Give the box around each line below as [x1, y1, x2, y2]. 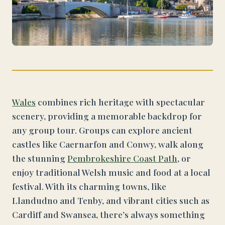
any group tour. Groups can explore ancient [12, 124, 192, 136]
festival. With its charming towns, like [12, 180, 166, 192]
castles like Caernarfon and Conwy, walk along [12, 138, 203, 150]
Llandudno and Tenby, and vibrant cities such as [12, 194, 209, 206]
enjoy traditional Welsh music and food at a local [12, 166, 210, 178]
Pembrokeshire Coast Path [67, 152, 177, 164]
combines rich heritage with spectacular [36, 96, 205, 108]
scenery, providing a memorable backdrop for [12, 110, 202, 122]
